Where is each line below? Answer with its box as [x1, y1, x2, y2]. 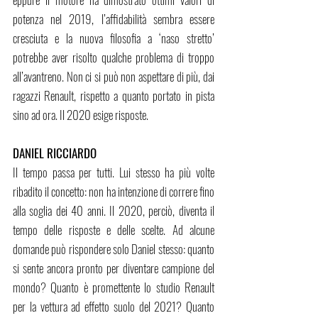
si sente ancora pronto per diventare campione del [13, 259, 214, 278]
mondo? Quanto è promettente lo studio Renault [13, 278, 214, 297]
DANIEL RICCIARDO [13, 144, 97, 163]
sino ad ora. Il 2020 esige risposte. [13, 106, 148, 124]
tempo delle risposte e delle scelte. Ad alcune [13, 221, 214, 239]
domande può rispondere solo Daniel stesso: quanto [13, 240, 214, 258]
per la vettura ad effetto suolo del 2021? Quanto [13, 297, 214, 316]
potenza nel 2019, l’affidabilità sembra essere [13, 10, 214, 28]
